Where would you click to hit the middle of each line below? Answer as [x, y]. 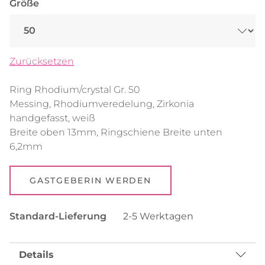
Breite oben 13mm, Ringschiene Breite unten [116, 132]
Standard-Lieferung [58, 216]
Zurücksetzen [42, 61]
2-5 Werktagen [157, 216]
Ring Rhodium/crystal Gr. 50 [75, 89]
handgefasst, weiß [52, 118]
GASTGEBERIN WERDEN [91, 180]
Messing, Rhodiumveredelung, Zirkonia [102, 104]
